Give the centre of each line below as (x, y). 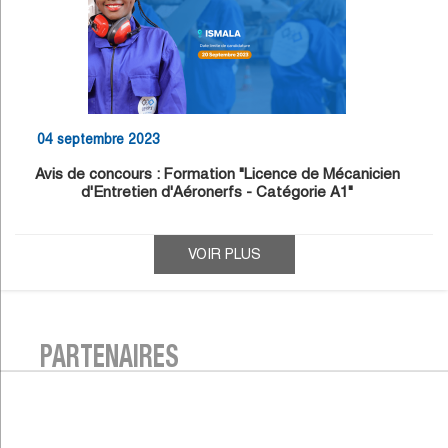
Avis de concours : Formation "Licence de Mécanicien (217, 173)
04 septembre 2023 (98, 139)
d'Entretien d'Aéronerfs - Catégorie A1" (217, 191)
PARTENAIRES (109, 359)
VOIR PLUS (224, 254)
